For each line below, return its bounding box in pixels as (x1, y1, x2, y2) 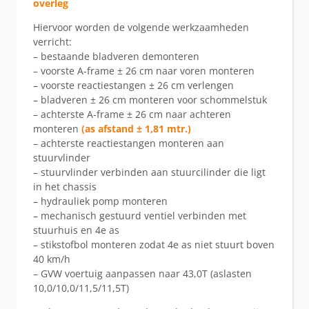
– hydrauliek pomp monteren (33, 194, 168, 208)
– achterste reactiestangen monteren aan (33, 136, 224, 150)
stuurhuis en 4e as (33, 223, 119, 237)
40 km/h (33, 252, 70, 266)
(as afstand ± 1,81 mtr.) (81, 121, 191, 135)
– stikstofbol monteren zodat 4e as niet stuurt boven (33, 237, 275, 251)
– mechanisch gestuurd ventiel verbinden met (33, 208, 246, 222)
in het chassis (33, 179, 97, 193)
